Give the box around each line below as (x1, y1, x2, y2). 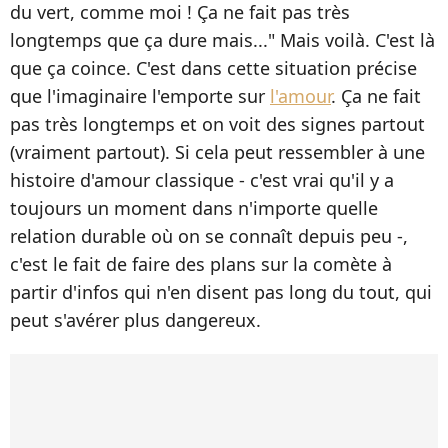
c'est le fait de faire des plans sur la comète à (10, 251, 392, 276)
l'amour (270, 83, 331, 108)
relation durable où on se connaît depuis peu (10, 223, 397, 248)
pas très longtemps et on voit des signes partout (10, 111, 425, 136)
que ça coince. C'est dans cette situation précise (10, 55, 417, 80)
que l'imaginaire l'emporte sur (10, 83, 270, 108)
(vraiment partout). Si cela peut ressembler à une (10, 139, 425, 164)
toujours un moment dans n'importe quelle (10, 195, 378, 220)
